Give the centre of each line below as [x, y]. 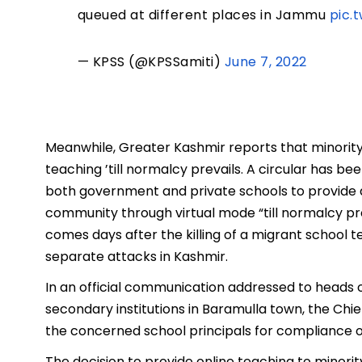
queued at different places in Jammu [203, 15]
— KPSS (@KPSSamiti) [151, 61]
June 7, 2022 [265, 61]
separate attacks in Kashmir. [137, 256]
